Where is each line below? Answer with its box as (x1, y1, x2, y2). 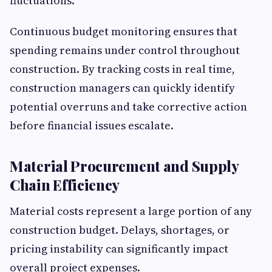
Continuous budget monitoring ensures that (10, 24, 237, 39)
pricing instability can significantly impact (10, 241, 228, 257)
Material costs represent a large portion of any (10, 203, 252, 219)
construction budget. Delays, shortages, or (10, 222, 229, 238)
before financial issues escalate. (10, 118, 174, 134)
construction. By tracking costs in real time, (10, 61, 235, 77)
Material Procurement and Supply (10, 156, 239, 176)
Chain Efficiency (10, 175, 120, 195)
